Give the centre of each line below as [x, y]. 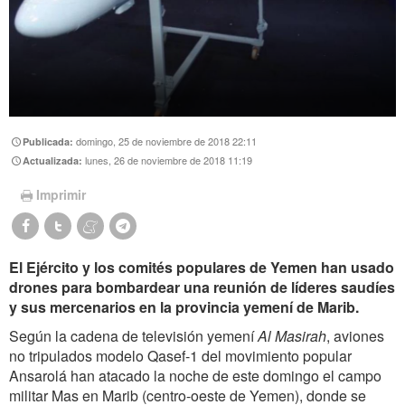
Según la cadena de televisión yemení [133, 336]
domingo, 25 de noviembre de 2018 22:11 [167, 141]
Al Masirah [292, 336]
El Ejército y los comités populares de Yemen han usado [202, 268]
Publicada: [50, 141]
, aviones [355, 336]
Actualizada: [54, 161]
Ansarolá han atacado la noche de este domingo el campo [195, 376]
